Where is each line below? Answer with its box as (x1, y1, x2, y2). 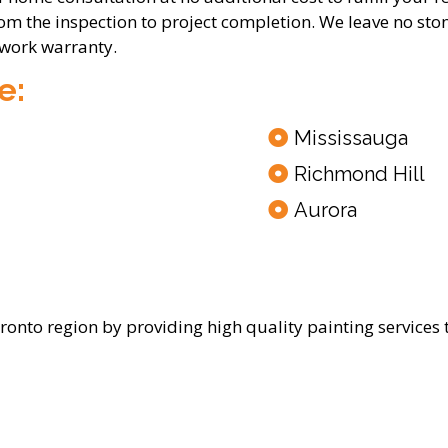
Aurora (294, 198, 357, 223)
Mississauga (294, 126, 408, 151)
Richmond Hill (294, 162, 425, 187)
